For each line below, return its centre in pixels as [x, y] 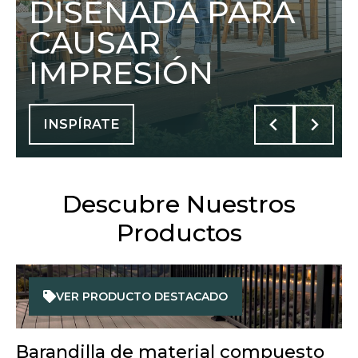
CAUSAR [95, 42]
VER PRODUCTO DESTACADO [142, 296]
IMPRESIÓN [125, 73]
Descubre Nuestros [179, 205]
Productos [179, 233]
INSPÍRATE [82, 124]
